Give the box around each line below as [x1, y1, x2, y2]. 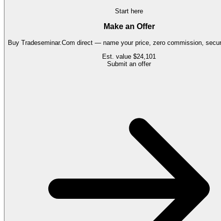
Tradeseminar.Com [21, 39, 75, 47]
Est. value [102, 53, 133, 61]
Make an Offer [103, 22, 155, 31]
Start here [115, 7, 143, 15]
